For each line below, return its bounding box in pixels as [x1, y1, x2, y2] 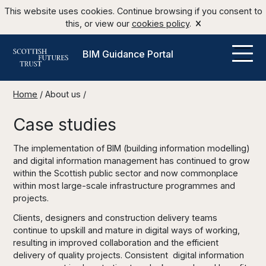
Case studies [13, 114, 117, 135]
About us [45, 89, 81, 99]
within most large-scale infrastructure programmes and [13, 180, 236, 191]
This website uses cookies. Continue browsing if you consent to [4, 6, 262, 16]
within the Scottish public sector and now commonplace [13, 168, 239, 178]
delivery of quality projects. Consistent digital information [13, 250, 245, 260]
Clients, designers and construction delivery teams [13, 213, 218, 223]
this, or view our [65, 18, 132, 28]
